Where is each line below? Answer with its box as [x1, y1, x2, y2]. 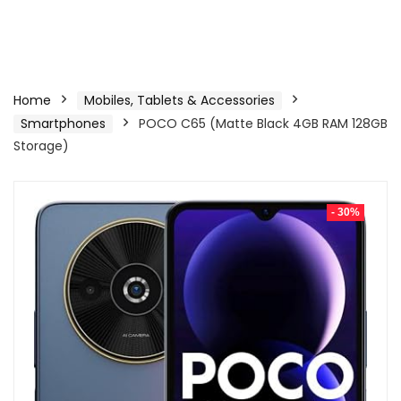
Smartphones [21, 115, 106, 132]
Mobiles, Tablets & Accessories [84, 91, 275, 109]
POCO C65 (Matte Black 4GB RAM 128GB [139, 115, 388, 132]
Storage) [13, 137, 69, 155]
